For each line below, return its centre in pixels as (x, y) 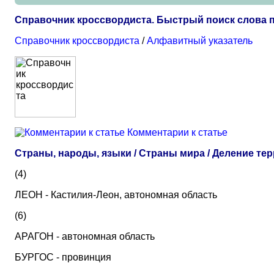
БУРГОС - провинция (63, 257)
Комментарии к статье (177, 132)
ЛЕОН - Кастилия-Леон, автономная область (116, 195)
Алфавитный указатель (200, 41)
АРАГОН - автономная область (85, 236)
